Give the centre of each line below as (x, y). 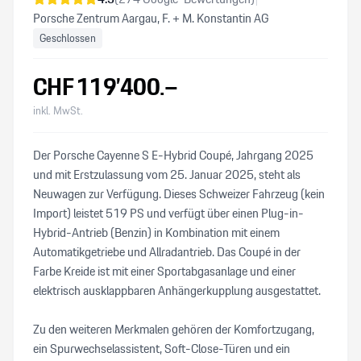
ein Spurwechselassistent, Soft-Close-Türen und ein (162, 349)
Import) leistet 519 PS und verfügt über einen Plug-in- (168, 213)
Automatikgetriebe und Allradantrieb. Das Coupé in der (167, 252)
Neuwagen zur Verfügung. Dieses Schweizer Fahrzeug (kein (179, 194)
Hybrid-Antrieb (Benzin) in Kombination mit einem (156, 232)
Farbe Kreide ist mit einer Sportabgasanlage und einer (164, 271)
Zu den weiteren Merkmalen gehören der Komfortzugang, (174, 329)
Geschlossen (68, 38)
